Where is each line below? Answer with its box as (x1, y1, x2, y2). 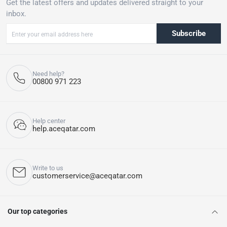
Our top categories (8, 207, 67, 216)
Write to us (32, 164, 63, 172)
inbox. (6, 9, 26, 19)
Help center (32, 117, 65, 125)
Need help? (32, 70, 64, 78)
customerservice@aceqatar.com (32, 171, 142, 181)
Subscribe (171, 29, 206, 39)
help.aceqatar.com (32, 124, 95, 134)
